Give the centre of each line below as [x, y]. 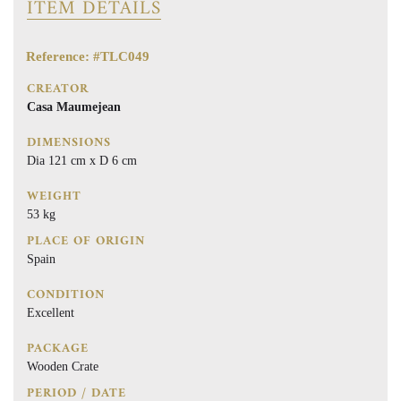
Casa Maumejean [74, 107]
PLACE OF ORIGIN [86, 241]
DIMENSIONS [69, 143]
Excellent [51, 313]
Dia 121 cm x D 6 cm [82, 161]
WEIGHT [54, 196]
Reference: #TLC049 [88, 56]
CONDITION [66, 295]
